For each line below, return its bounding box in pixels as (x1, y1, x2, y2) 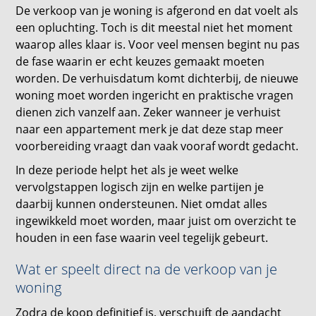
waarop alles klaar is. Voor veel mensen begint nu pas (16, 37, 300, 52)
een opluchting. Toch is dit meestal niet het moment (16, 20, 293, 35)
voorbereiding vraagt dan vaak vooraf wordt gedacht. (16, 138, 299, 154)
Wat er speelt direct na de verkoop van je (16, 260, 278, 279)
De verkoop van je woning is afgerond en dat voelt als (16, 3, 299, 18)
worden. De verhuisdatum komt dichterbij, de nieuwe (16, 71, 299, 86)
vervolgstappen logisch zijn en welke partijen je (16, 179, 265, 195)
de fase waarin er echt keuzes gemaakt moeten (16, 54, 265, 69)
